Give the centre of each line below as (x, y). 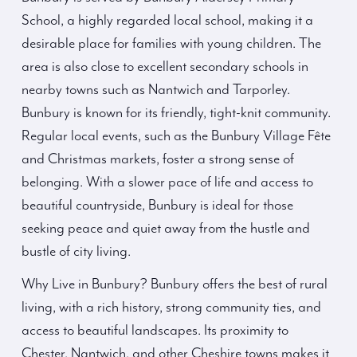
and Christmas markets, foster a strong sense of (158, 159)
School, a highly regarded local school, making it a (167, 21)
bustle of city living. (76, 252)
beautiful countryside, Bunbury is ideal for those (157, 206)
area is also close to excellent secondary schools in (165, 67)
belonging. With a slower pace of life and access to (167, 182)
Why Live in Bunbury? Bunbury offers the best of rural (175, 284)
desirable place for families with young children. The (171, 44)
